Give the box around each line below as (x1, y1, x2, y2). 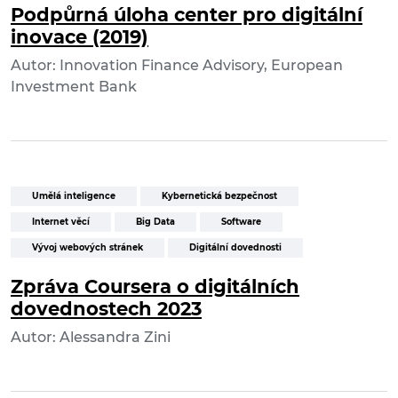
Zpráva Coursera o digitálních (11, 275, 299, 298)
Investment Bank (11, 78, 137, 96)
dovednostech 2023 (11, 298, 202, 321)
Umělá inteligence (32, 191, 115, 202)
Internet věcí (32, 217, 90, 227)
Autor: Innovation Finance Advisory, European (11, 57, 343, 75)
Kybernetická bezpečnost (162, 191, 277, 202)
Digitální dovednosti (189, 243, 282, 253)
